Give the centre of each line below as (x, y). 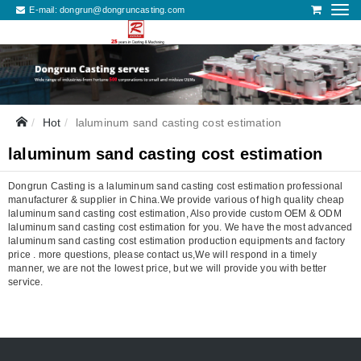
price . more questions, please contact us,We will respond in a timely (162, 254)
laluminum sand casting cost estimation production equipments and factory (177, 241)
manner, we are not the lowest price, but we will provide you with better (168, 268)
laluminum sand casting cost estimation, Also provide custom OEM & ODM (175, 213)
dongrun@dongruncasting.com (122, 10)
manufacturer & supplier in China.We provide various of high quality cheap (176, 199)
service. (26, 282)
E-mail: (44, 10)
